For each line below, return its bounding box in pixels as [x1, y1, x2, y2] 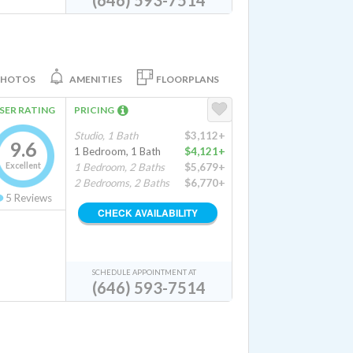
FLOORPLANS [156, 72, 219, 85]
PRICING [74, 104, 117, 116]
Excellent [5, 160, 41, 170]
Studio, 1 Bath [74, 129, 138, 142]
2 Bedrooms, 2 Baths [74, 176, 169, 189]
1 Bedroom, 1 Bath [74, 145, 161, 158]
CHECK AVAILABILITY [98, 206, 198, 220]
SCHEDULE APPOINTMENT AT [92, 268, 196, 277]
